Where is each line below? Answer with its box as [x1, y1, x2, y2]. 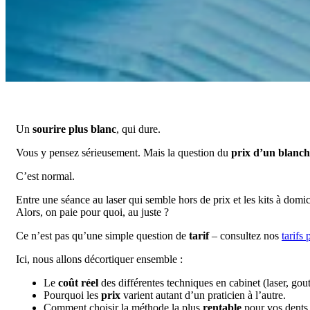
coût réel [58, 276, 98, 289]
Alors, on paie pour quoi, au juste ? [16, 206, 169, 218]
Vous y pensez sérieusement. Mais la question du [16, 146, 231, 158]
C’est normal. [16, 170, 75, 182]
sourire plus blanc [33, 122, 116, 135]
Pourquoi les [44, 289, 101, 301]
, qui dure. [116, 122, 161, 135]
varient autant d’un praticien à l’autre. [120, 289, 286, 301]
